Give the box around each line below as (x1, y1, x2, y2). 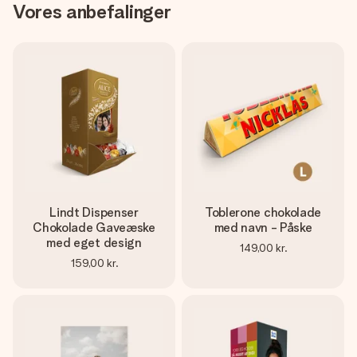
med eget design (46, 235, 142, 250)
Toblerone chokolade (205, 205, 321, 220)
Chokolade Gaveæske (33, 220, 155, 235)
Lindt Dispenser (49, 205, 139, 220)
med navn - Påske (214, 220, 312, 235)
